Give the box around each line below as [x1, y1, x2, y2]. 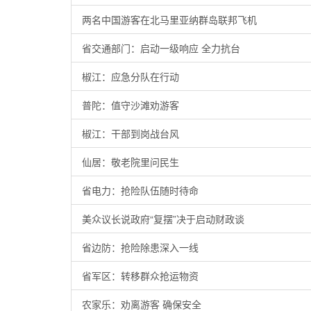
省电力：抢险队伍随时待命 [82, 183, 199, 197]
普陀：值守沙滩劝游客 [82, 98, 179, 112]
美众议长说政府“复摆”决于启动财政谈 [82, 212, 244, 226]
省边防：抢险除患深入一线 [82, 240, 199, 254]
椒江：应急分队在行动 [82, 69, 179, 83]
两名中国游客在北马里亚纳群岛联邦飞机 [82, 12, 257, 26]
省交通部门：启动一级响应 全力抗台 [82, 41, 240, 55]
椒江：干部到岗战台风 [82, 126, 179, 140]
